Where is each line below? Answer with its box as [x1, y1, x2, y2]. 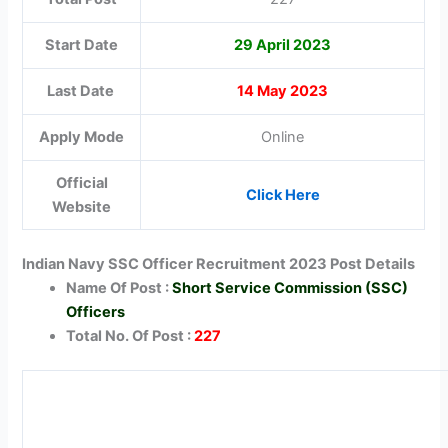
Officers [66, 303, 126, 322]
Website [52, 198, 112, 217]
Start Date [45, 36, 119, 55]
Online [261, 128, 305, 147]
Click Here [245, 186, 320, 205]
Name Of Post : [66, 279, 173, 298]
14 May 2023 [237, 82, 329, 101]
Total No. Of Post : [66, 327, 195, 346]
